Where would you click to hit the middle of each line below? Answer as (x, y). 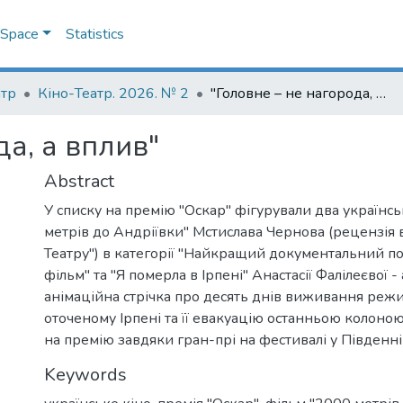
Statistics (95, 34)
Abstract (79, 181)
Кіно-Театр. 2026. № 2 (113, 94)
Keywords (85, 375)
